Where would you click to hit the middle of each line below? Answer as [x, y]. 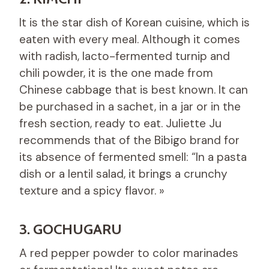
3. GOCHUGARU [71, 229]
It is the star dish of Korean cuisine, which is [134, 22]
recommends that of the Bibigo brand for [129, 140]
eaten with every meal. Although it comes [130, 39]
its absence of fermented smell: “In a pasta [133, 157]
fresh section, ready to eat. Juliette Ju [120, 123]
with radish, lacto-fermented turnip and [125, 56]
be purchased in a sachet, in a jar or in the [130, 106]
